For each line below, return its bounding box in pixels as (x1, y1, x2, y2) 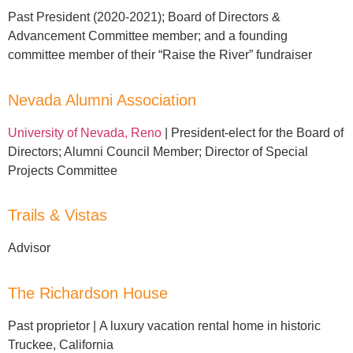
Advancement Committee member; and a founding (8, 29, 288, 43)
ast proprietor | (17, 318, 99, 333)
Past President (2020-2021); (8, 10, 168, 24)
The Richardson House (8, 284, 168, 302)
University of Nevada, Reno (8, 125, 162, 139)
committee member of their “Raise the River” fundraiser (8, 48, 312, 62)
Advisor (8, 241, 50, 255)
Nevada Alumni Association (8, 91, 196, 109)
